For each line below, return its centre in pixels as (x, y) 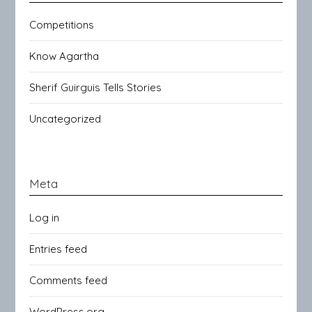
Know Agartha (64, 56)
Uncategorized (65, 118)
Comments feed (69, 280)
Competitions (62, 24)
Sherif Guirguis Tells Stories (96, 87)
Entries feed (58, 249)
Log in (45, 217)
